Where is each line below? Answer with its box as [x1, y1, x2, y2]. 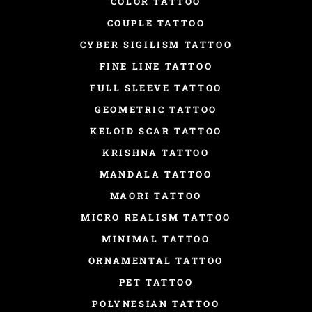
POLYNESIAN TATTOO [92, 297, 220, 310]
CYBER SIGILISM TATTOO [79, 38, 233, 51]
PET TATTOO [118, 275, 194, 288]
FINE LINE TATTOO [99, 59, 213, 72]
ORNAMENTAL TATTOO [88, 253, 224, 267]
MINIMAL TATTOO [102, 232, 210, 245]
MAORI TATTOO [109, 189, 203, 202]
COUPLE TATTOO [107, 16, 205, 29]
